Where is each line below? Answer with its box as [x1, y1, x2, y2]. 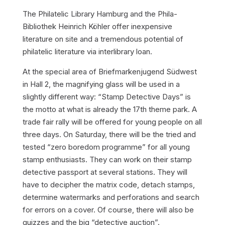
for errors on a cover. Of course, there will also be [22, 205, 194, 214]
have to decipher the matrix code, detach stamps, [22, 180, 195, 189]
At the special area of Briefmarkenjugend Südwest [22, 67, 197, 76]
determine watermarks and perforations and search [22, 192, 199, 202]
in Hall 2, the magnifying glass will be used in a [22, 79, 180, 89]
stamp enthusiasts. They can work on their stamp [22, 155, 192, 164]
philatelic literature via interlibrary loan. [22, 47, 152, 56]
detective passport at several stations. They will [22, 167, 187, 177]
